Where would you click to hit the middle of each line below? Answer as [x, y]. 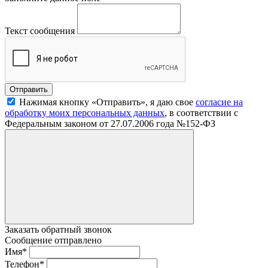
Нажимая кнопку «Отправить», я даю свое [107, 102]
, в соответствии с [201, 112]
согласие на [219, 102]
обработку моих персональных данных [85, 112]
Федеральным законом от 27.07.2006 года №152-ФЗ [110, 123]
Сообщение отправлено [53, 240]
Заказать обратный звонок [58, 229]
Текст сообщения [40, 31]
